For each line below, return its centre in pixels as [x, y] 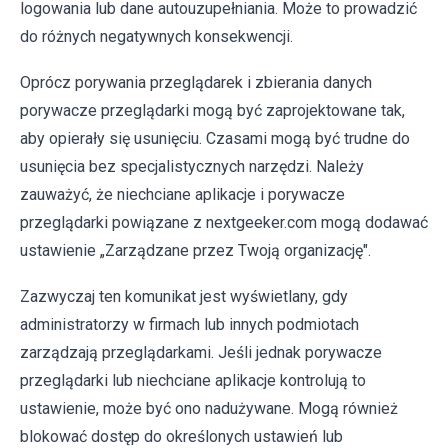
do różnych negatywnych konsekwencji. [156, 37]
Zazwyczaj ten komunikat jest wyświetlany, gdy [184, 297]
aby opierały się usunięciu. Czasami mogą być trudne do [215, 139]
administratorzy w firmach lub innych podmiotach [189, 325]
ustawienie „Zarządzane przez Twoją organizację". [195, 251]
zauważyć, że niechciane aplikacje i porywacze [182, 195]
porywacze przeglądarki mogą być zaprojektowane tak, [212, 111]
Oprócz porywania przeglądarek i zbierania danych [196, 83]
